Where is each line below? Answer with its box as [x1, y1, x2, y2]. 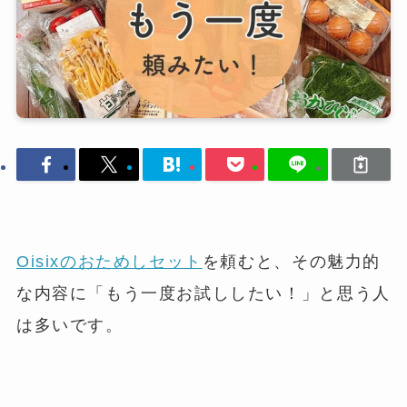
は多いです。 [15, 315, 124, 334]
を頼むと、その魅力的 [202, 252, 382, 271]
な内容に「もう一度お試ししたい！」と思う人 [15, 283, 391, 303]
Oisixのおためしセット [15, 252, 203, 271]
